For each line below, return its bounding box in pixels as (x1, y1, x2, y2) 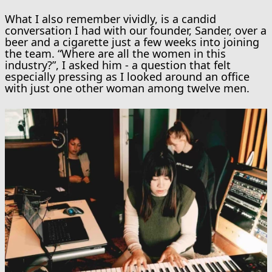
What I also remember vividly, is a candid (5, 12, 216, 26)
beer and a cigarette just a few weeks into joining (5, 35, 259, 49)
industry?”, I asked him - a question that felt (5, 58, 231, 72)
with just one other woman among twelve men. (5, 81, 250, 95)
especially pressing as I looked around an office (5, 69, 250, 84)
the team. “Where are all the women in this (5, 46, 226, 61)
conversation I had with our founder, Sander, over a (5, 23, 267, 38)
